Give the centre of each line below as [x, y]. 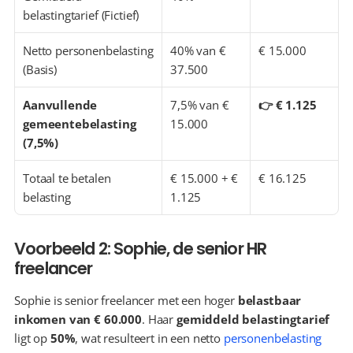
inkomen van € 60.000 [78, 319]
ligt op [32, 338]
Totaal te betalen [67, 178]
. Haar [159, 319]
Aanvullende [60, 105]
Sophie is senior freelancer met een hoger [126, 300]
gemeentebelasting [80, 124]
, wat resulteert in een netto [149, 338]
